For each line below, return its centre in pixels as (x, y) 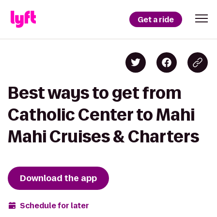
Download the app (58, 178)
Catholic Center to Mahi (101, 115)
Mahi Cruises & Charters (103, 136)
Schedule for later (54, 205)
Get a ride (156, 19)
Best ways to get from (95, 93)
